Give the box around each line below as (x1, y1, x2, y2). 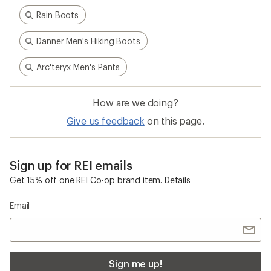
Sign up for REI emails (10, 158, 132, 173)
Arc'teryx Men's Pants (36, 62, 120, 73)
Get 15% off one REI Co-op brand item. (10, 175, 163, 186)
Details (164, 175, 191, 186)
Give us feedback (67, 115, 145, 127)
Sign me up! (108, 258, 163, 270)
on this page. (146, 115, 204, 127)
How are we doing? (93, 97, 178, 109)
